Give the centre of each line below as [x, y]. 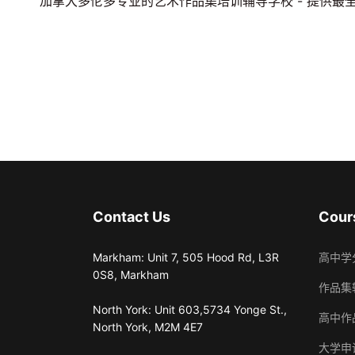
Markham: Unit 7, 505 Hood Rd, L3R [186, 257]
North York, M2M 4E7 [148, 327]
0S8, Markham [131, 275]
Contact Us [132, 217]
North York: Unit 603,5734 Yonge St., [190, 309]
